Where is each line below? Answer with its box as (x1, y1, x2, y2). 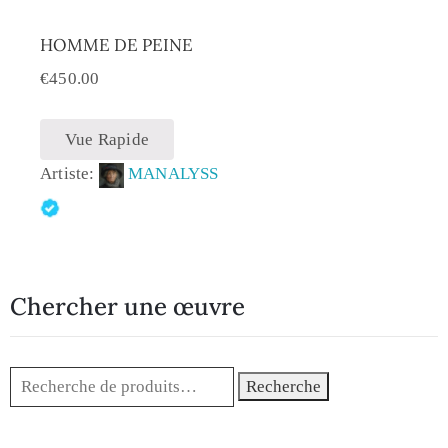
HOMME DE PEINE (40, 34, 193, 57)
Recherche (246, 377, 322, 397)
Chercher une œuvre (10, 291, 245, 323)
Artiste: (40, 163, 99, 183)
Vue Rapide (65, 129, 149, 149)
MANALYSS (128, 163, 219, 183)
